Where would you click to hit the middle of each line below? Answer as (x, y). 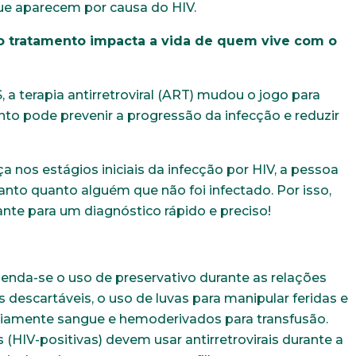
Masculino (112, 104)
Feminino (195, 104)
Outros (269, 104)
